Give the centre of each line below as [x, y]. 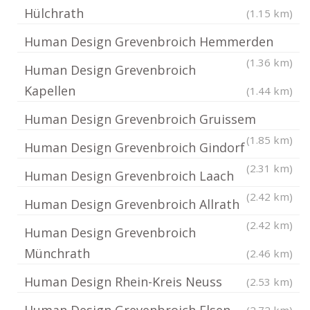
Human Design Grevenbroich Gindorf [135, 147]
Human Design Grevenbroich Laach [129, 176]
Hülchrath [54, 13]
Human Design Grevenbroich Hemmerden [149, 42]
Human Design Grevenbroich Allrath [132, 204]
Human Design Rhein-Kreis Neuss [123, 282]
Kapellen [50, 91]
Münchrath [57, 253]
